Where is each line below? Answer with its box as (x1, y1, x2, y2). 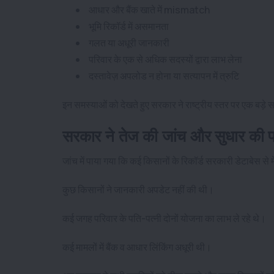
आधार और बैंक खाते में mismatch (87, 2, 212, 17)
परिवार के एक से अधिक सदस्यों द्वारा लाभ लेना (87, 52, 242, 66)
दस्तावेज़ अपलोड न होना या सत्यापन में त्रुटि (87, 68, 239, 83)
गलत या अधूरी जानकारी (87, 35, 169, 50)
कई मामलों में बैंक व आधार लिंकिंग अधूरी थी (62, 240, 205, 254)
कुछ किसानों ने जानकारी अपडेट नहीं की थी (62, 182, 207, 196)
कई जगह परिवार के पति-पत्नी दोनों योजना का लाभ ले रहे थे (62, 211, 259, 225)
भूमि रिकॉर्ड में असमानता (87, 19, 169, 33)
